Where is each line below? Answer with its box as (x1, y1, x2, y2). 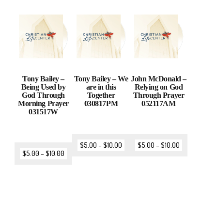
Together (87, 91, 115, 100)
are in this (86, 83, 116, 92)
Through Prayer (133, 91, 185, 100)
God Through (22, 91, 65, 100)
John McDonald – (131, 75, 186, 83)
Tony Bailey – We (74, 75, 128, 83)
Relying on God (134, 83, 183, 92)
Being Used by (21, 83, 66, 92)
